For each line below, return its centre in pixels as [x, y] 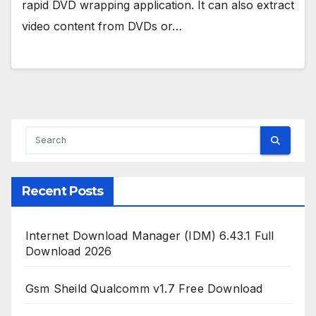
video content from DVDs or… [102, 26]
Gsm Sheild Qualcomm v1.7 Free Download [144, 289]
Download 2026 [69, 251]
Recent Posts [63, 192]
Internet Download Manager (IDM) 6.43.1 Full [150, 236]
